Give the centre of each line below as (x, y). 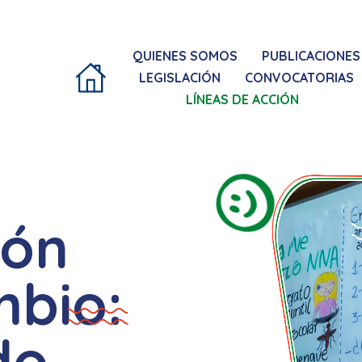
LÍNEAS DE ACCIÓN (242, 99)
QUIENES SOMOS (185, 56)
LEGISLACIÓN (180, 77)
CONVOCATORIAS (300, 77)
